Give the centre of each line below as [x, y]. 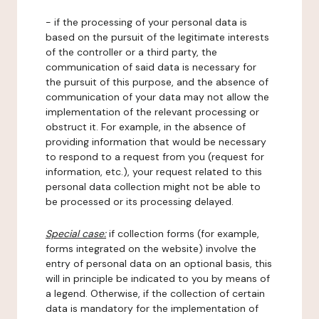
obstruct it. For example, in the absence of [146, 127]
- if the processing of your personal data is [146, 22]
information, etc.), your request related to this [154, 172]
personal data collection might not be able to [153, 187]
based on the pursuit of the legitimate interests [157, 37]
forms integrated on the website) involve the [151, 249]
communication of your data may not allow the [157, 97]
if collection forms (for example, [183, 234]
